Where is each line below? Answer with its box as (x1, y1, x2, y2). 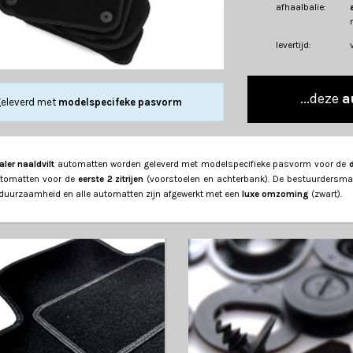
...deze (300, 90, 342, 108)
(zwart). (309, 188, 342, 200)
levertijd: (276, 39, 311, 51)
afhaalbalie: (276, 2, 326, 13)
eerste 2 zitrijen (77, 173, 144, 185)
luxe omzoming (242, 188, 309, 200)
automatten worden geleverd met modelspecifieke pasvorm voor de (54, 158, 349, 170)
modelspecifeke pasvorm (58, 96, 182, 109)
